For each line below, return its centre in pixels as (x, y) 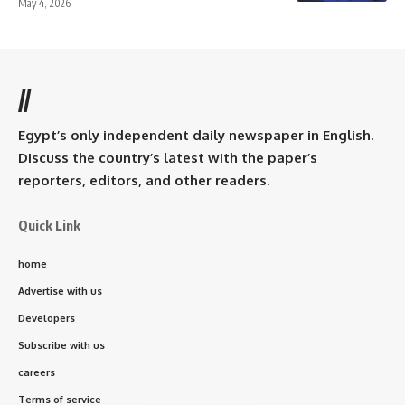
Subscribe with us (61, 345)
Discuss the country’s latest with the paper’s (168, 157)
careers (37, 372)
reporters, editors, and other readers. (144, 180)
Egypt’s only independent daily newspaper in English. (196, 135)
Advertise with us (60, 291)
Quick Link (49, 225)
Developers (47, 318)
